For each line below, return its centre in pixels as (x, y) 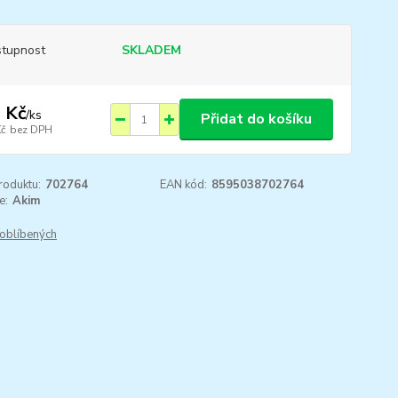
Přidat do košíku (256, 119)
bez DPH (31, 129)
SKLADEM (151, 50)
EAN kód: (184, 185)
